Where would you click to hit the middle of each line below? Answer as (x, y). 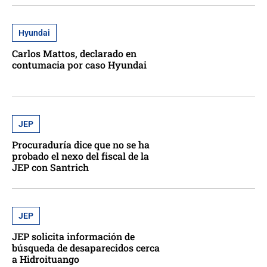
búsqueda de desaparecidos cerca (86, 247)
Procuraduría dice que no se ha (81, 145)
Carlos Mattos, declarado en (74, 54)
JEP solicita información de (73, 236)
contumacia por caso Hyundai (79, 65)
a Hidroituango (46, 259)
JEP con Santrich (50, 167)
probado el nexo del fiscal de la (80, 156)
